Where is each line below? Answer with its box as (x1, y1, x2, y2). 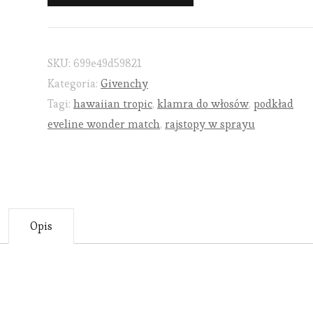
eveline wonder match (48, 116, 160, 131)
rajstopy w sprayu (165, 116, 255, 131)
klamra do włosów (157, 96, 249, 111)
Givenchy (101, 75, 148, 91)
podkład (254, 96, 293, 111)
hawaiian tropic (73, 96, 152, 111)
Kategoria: (48, 75, 101, 91)
